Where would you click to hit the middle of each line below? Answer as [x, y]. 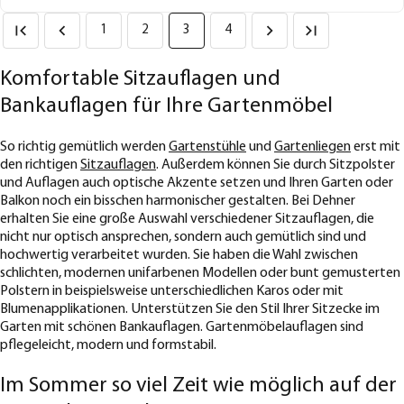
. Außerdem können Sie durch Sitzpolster [275, 165]
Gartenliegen [312, 147]
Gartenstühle [207, 147]
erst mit [376, 147]
